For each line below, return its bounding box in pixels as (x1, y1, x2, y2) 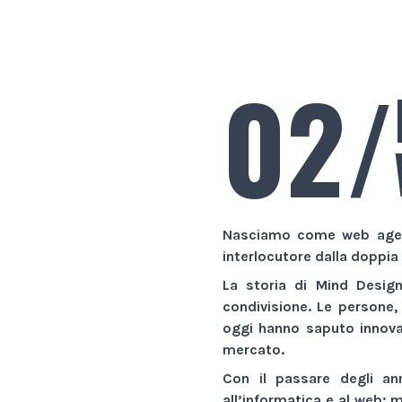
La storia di (223, 275, 316, 293)
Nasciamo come (223, 225, 343, 243)
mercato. (223, 340, 284, 358)
